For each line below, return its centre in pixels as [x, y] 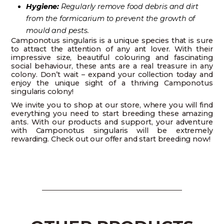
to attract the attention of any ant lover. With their [112, 49]
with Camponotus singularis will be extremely [112, 131]
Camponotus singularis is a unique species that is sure [112, 41]
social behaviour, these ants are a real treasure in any [112, 66]
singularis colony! [42, 92]
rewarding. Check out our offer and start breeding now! [111, 139]
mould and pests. [57, 31]
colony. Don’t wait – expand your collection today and [112, 75]
